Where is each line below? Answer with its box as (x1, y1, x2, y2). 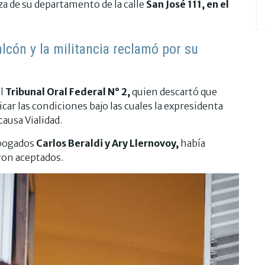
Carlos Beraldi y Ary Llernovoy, (34, 137, 180, 150)
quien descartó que (132, 86, 217, 98)
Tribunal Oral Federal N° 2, (5, 86, 132, 98)
